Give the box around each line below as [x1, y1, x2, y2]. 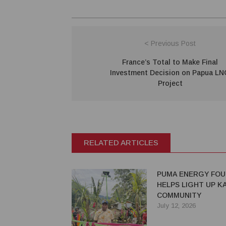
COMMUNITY [156, 191, 201, 199]
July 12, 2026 [156, 201, 196, 209]
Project [157, 79, 183, 87]
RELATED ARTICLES [84, 138, 158, 147]
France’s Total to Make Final [122, 58, 218, 66]
